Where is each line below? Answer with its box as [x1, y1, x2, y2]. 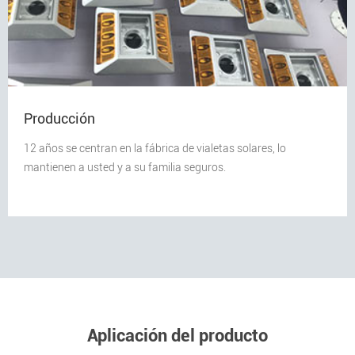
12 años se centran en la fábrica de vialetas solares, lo [24, 142, 286, 155]
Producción [24, 110, 95, 128]
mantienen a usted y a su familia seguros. [24, 161, 226, 174]
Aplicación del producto [87, 326, 268, 346]
